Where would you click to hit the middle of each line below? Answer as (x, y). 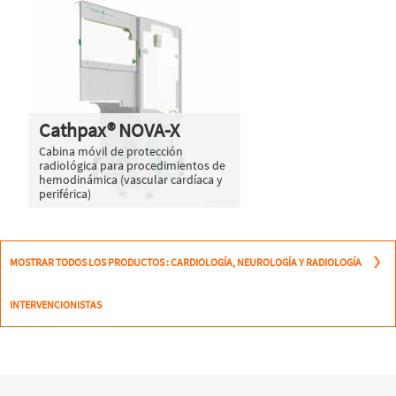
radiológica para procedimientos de (132, 165)
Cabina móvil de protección (111, 151)
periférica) (65, 193)
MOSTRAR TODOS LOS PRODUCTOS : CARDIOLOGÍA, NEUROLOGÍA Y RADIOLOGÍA (186, 262)
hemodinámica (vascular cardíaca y (131, 179)
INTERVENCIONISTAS (56, 304)
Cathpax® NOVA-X (109, 129)
